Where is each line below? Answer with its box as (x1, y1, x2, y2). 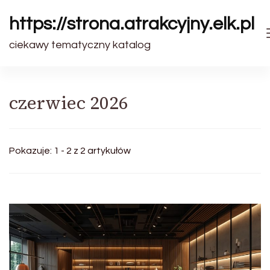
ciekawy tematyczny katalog (9, 39, 151, 51)
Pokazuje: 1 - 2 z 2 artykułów (9, 146, 131, 155)
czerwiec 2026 (9, 90, 128, 115)
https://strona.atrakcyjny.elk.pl (9, 14, 254, 33)
